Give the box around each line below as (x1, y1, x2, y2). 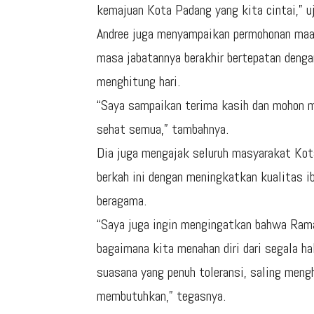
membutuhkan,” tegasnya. (97, 287, 226, 305)
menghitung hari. (97, 72, 180, 90)
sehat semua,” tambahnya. (97, 120, 228, 138)
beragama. (97, 191, 146, 210)
